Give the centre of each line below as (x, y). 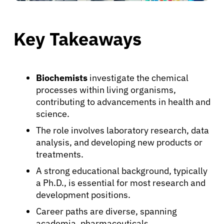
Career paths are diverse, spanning (106, 211)
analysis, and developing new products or (119, 142)
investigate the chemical (138, 77)
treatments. (60, 154)
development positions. (83, 194)
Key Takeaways (77, 38)
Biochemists (62, 77)
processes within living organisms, (106, 89)
